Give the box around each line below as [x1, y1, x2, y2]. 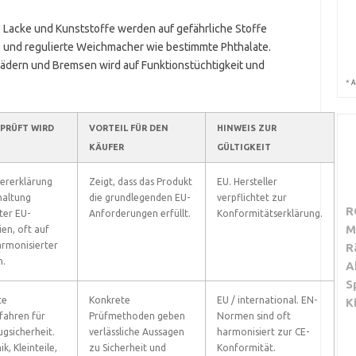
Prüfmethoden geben [88, 311, 185, 321]
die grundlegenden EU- [88, 192, 190, 203]
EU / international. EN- [216, 295, 317, 305]
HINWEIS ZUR [216, 123, 277, 133]
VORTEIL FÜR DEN [88, 123, 168, 133]
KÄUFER [88, 142, 124, 152]
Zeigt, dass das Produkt [88, 176, 192, 187]
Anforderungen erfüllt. [88, 208, 191, 219]
